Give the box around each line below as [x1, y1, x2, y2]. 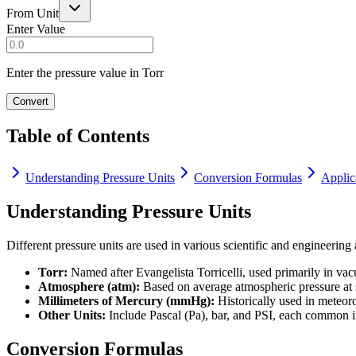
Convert [13, 95, 48, 107]
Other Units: [38, 308, 106, 323]
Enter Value [6, 21, 65, 36]
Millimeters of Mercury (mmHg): [38, 294, 215, 308]
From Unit [6, 6, 59, 20]
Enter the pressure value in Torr [6, 65, 164, 79]
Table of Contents [6, 125, 149, 146]
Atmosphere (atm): [38, 280, 140, 294]
